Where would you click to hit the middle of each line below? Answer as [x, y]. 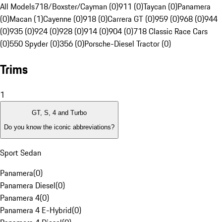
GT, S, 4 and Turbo [59, 113]
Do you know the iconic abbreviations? [59, 127]
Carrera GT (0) [131, 19]
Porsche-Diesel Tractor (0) [128, 44]
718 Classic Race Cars [170, 31]
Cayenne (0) [63, 19]
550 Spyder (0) [34, 44]
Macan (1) [26, 19]
